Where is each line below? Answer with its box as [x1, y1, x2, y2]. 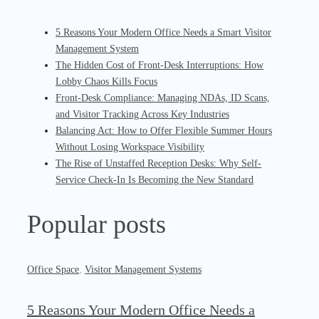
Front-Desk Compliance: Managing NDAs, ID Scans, [56, 93, 270, 103]
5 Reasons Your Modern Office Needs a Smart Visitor [56, 27, 271, 38]
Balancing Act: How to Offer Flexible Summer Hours [56, 125, 272, 136]
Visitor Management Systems [85, 263, 202, 275]
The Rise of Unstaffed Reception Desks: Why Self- [56, 158, 261, 169]
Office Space [27, 263, 79, 275]
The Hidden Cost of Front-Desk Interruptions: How [56, 60, 263, 70]
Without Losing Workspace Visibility [56, 142, 204, 152]
